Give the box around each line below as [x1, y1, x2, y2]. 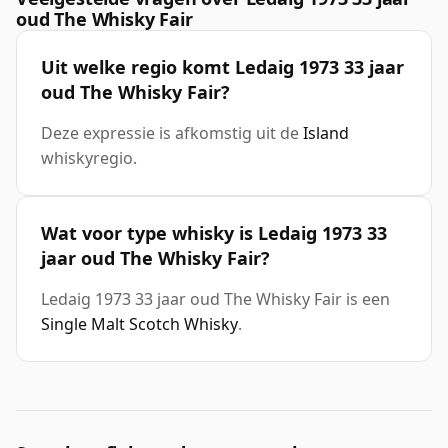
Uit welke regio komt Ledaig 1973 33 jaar [41, 55, 404, 80]
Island [303, 122, 349, 145]
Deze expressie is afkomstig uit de [41, 122, 303, 145]
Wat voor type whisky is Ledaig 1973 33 [41, 221, 387, 246]
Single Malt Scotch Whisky [41, 313, 238, 336]
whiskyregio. [41, 147, 137, 170]
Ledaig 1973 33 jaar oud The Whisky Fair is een [41, 288, 390, 311]
